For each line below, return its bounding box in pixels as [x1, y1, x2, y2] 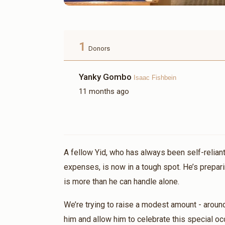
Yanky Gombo [79, 72, 134, 82]
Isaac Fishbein [134, 74, 176, 82]
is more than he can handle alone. [64, 177, 179, 187]
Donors [88, 45, 110, 53]
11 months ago [79, 87, 129, 96]
